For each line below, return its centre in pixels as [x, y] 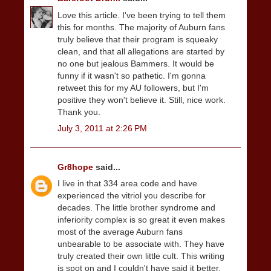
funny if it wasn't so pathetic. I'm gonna [132, 75]
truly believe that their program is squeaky [138, 39]
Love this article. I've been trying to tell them [142, 15]
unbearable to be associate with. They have [141, 244]
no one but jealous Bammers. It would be [136, 63]
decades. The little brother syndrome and [136, 208]
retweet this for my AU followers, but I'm [133, 87]
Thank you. [79, 112]
